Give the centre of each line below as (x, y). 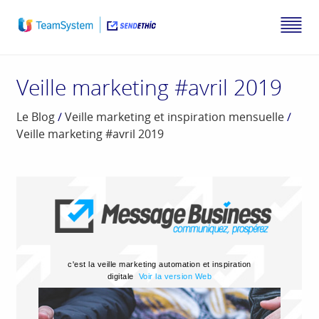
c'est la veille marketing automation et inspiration (159, 265)
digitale (122, 277)
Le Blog (36, 117)
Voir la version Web (175, 277)
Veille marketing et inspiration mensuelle (175, 117)
